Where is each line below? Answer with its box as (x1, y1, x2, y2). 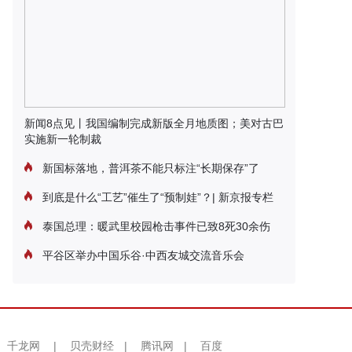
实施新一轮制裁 (24, 133, 101, 145)
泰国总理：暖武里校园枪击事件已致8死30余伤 (39, 220, 270, 233)
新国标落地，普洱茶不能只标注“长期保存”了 (39, 162, 259, 174)
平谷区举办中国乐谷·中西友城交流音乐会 (39, 249, 244, 262)
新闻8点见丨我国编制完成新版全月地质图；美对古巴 (24, 117, 284, 130)
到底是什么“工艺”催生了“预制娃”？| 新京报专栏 (39, 191, 273, 203)
